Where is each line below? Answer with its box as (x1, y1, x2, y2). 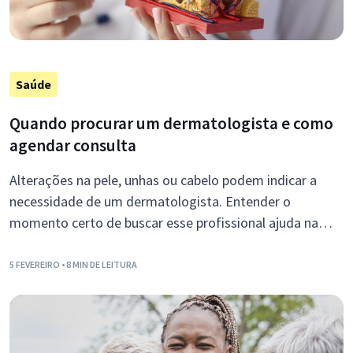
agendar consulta (9, 135, 136, 157)
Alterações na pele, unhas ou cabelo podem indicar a (9, 171, 317, 190)
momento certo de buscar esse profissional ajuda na (9, 214, 318, 232)
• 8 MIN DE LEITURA (61, 258, 137, 271)
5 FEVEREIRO (9, 258, 61, 271)
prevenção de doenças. (9, 235, 146, 254)
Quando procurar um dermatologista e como (9, 113, 333, 135)
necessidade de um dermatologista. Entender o (9, 192, 291, 211)
